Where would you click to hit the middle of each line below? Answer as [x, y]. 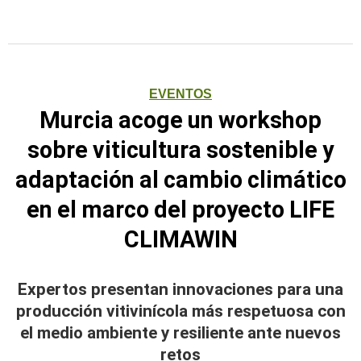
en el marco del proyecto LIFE [180, 210]
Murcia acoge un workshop [180, 120]
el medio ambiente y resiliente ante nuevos [180, 333]
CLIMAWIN [180, 239]
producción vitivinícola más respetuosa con [180, 311]
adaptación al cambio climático [180, 180]
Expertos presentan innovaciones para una [180, 289]
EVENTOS [180, 94]
